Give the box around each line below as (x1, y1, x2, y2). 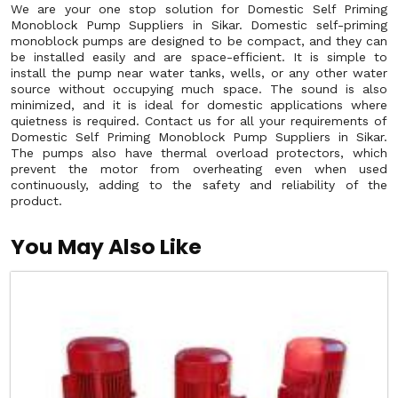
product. (11, 194, 62, 208)
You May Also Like (11, 232, 202, 261)
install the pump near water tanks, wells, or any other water (11, 66, 387, 80)
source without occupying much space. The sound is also (11, 82, 387, 96)
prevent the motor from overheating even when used (11, 162, 387, 176)
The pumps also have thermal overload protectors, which (11, 146, 387, 160)
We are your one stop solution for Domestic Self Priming (11, 2, 387, 16)
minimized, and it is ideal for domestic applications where (11, 98, 387, 112)
